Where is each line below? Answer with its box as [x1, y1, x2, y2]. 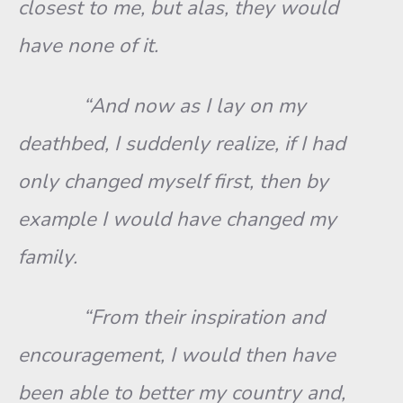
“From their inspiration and [18, 303, 325, 331]
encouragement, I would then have [18, 341, 336, 369]
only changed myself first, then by [18, 167, 328, 195]
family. [18, 243, 77, 271]
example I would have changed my [18, 205, 336, 233]
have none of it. [18, 31, 158, 59]
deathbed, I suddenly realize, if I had [18, 130, 345, 157]
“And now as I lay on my [18, 92, 306, 120]
